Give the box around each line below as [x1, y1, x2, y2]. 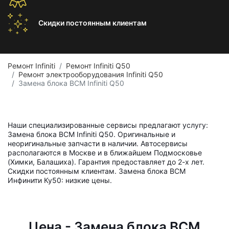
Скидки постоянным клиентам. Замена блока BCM [8, 167, 186, 175]
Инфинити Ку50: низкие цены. [8, 176, 112, 185]
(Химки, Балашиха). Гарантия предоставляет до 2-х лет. [8, 157, 204, 166]
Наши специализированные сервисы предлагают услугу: [8, 121, 208, 129]
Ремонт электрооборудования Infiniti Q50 [18, 70, 163, 79]
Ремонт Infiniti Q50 [66, 61, 130, 70]
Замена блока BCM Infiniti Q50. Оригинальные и [8, 130, 175, 139]
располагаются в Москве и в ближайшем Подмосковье [8, 148, 202, 157]
